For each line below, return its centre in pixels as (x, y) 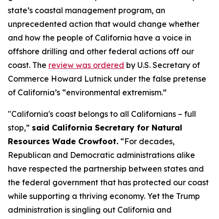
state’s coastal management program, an (87, 10)
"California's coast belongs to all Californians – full (102, 114)
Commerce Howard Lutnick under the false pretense (107, 79)
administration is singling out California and (90, 210)
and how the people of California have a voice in (99, 38)
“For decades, (146, 141)
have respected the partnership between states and (106, 169)
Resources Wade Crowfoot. (63, 141)
